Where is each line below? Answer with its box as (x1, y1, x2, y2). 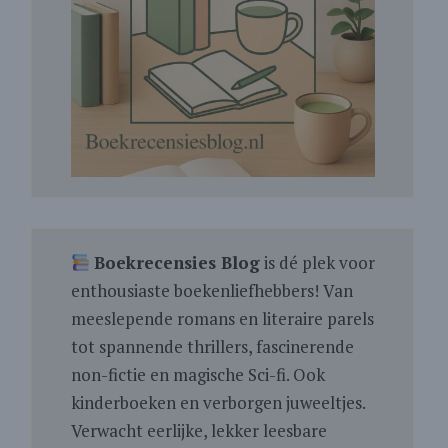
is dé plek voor (260, 251, 376, 274)
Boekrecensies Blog (94, 251, 261, 274)
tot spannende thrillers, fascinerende (70, 335, 354, 358)
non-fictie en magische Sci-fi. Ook (70, 363, 325, 386)
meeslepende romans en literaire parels (70, 307, 374, 330)
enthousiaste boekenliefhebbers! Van (70, 279, 353, 302)
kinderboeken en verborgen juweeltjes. (70, 391, 365, 414)
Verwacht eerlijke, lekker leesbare (70, 419, 327, 442)
